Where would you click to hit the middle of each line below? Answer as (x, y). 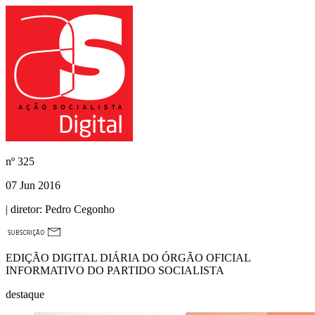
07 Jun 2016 (33, 185)
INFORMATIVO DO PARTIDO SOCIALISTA (115, 270)
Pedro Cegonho (78, 209)
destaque (25, 294)
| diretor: (24, 209)
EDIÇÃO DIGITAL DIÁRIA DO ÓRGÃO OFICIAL (128, 258)
